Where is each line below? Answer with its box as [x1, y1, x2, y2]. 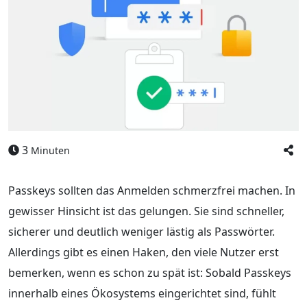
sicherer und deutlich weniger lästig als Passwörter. [8, 223, 275, 239]
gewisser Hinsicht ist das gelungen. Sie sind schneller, [8, 203, 284, 219]
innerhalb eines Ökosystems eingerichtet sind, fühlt [8, 285, 276, 301]
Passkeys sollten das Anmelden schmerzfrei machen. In [8, 182, 295, 198]
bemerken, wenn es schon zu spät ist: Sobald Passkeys [8, 265, 291, 280]
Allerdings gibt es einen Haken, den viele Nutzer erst [8, 244, 279, 260]
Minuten [31, 143, 70, 157]
